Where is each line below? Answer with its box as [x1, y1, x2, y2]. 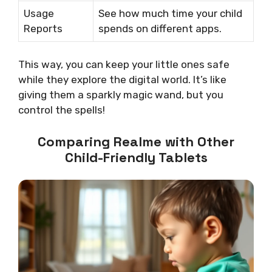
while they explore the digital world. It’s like [18, 73, 226, 86]
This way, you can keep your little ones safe [18, 58, 229, 71]
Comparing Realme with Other [38, 132, 234, 150]
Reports [24, 22, 63, 35]
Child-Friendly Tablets [64, 148, 208, 166]
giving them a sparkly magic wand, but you [18, 89, 223, 101]
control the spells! [18, 104, 105, 117]
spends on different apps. [98, 22, 222, 35]
